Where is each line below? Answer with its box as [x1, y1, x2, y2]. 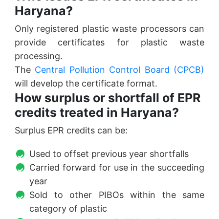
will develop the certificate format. [15, 78, 157, 89]
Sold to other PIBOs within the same [29, 190, 204, 200]
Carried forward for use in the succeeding [29, 162, 204, 173]
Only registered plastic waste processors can [15, 23, 204, 34]
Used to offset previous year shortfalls [29, 149, 189, 159]
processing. [15, 51, 63, 62]
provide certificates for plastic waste [15, 37, 204, 48]
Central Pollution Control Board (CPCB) [35, 65, 205, 75]
